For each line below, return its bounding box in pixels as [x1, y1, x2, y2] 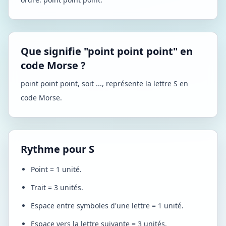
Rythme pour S [21, 142, 94, 156]
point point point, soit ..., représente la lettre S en [21, 79, 188, 88]
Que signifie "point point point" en [21, 44, 193, 58]
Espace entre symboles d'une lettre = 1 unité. [31, 201, 184, 210]
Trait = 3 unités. [31, 183, 83, 192]
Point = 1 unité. [31, 164, 82, 174]
